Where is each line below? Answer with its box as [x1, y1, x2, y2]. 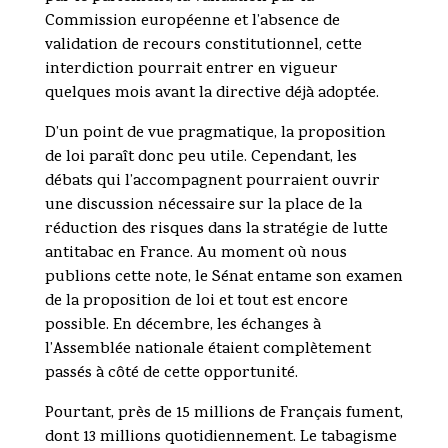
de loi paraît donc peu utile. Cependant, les [44, 146, 357, 171]
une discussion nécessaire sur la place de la [44, 194, 362, 219]
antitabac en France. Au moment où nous [44, 242, 347, 267]
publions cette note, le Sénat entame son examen [44, 266, 403, 291]
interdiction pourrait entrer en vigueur [44, 58, 338, 83]
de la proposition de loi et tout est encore [44, 290, 348, 315]
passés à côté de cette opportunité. [44, 362, 298, 387]
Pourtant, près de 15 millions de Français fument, [44, 402, 403, 427]
